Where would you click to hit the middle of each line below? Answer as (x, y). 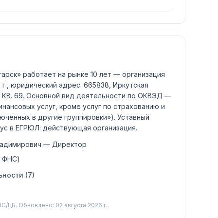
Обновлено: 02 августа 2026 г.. (63, 205)
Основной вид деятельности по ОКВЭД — (99, 96)
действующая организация (89, 128)
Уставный (132, 117)
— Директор (64, 144)
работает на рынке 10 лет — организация (93, 74)
